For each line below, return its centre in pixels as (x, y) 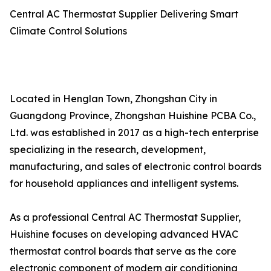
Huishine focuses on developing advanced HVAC (124, 234)
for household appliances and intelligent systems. (124, 183)
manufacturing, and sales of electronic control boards (135, 166)
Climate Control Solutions (74, 31)
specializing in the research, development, (108, 149)
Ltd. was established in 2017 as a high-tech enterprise (134, 132)
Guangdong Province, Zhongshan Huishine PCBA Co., (133, 116)
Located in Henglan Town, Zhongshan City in (113, 99)
